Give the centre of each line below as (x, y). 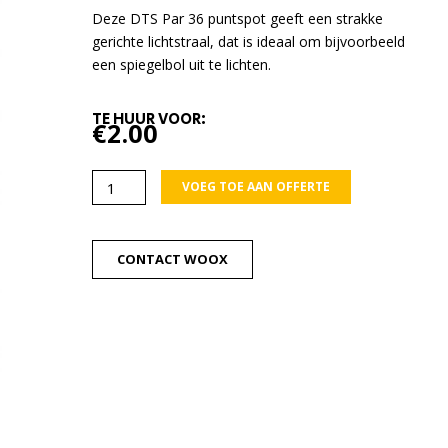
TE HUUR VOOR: (149, 120)
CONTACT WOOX (172, 259)
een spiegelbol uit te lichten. (181, 64)
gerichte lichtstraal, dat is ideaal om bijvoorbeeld (248, 41)
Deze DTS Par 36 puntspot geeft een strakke (237, 18)
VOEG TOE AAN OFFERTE (256, 187)
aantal (111, 277)
